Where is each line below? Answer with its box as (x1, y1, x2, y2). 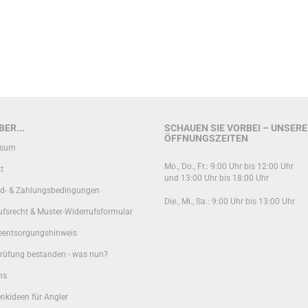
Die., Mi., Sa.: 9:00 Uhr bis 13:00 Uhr (164, 197, 297, 206)
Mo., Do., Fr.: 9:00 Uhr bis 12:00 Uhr (164, 162, 294, 171)
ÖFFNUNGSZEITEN (164, 133, 248, 144)
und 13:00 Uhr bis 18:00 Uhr (164, 173, 269, 183)
